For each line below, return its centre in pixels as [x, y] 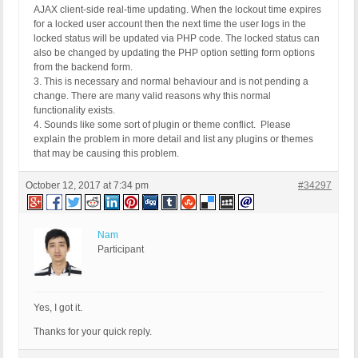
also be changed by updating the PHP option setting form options [174, 53]
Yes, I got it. [58, 308]
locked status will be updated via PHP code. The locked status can [177, 39]
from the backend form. [83, 68]
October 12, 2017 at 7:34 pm [87, 186]
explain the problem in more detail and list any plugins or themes [173, 139]
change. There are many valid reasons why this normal [152, 96]
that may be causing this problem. [106, 154]
